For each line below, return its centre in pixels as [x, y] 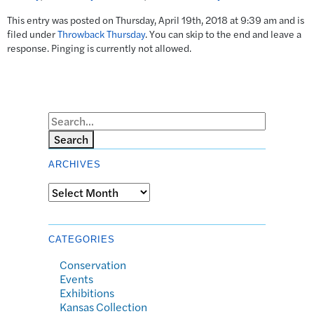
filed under [32, 34]
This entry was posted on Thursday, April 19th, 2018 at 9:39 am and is [156, 20]
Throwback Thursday [101, 34]
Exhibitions [87, 292]
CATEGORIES [82, 239]
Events [76, 278]
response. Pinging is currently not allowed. [99, 48]
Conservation [93, 264]
